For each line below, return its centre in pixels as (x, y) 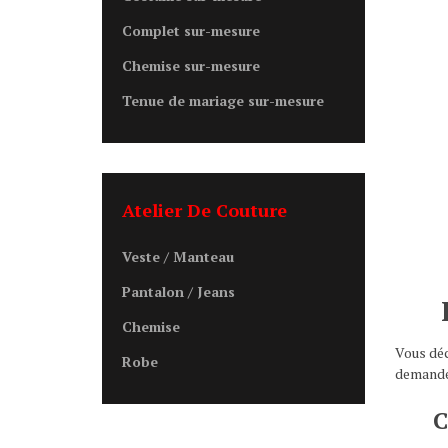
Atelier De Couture (204, 210)
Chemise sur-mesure (191, 65)
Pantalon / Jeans (178, 291)
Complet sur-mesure (191, 30)
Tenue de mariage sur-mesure (223, 100)
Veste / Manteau (178, 256)
